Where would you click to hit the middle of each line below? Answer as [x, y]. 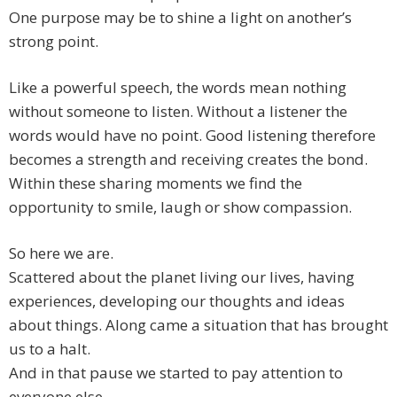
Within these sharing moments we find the [156, 183]
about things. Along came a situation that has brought [198, 325]
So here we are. [61, 253]
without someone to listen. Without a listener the [178, 112]
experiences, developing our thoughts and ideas [177, 301]
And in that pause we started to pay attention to [176, 373]
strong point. [54, 42]
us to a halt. [50, 349]
